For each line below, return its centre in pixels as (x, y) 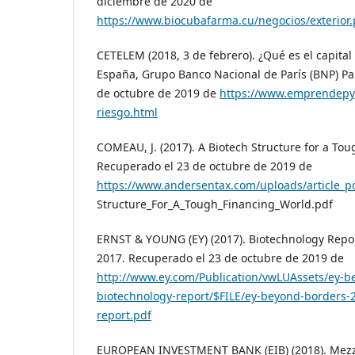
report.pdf (124, 315)
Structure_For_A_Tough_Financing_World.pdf (215, 204)
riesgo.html (127, 113)
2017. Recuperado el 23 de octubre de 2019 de (220, 258)
